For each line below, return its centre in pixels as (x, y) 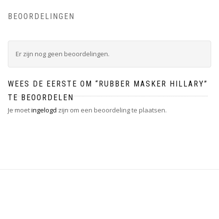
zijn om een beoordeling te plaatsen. (112, 110)
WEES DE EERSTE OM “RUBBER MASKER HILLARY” (108, 84)
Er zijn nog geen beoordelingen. (63, 54)
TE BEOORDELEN (41, 98)
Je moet (20, 110)
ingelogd (44, 110)
